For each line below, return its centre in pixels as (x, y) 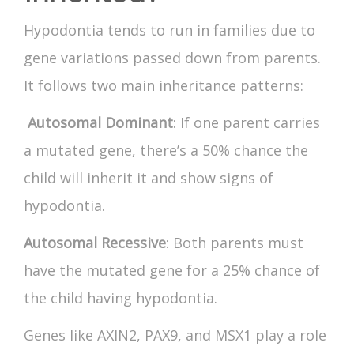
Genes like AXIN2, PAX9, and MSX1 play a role (175, 335)
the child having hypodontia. (121, 298)
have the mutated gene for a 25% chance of (172, 271)
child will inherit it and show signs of (149, 178)
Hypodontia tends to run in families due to (169, 30)
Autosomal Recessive (95, 243)
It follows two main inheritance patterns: (164, 86)
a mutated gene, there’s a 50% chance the (166, 151)
